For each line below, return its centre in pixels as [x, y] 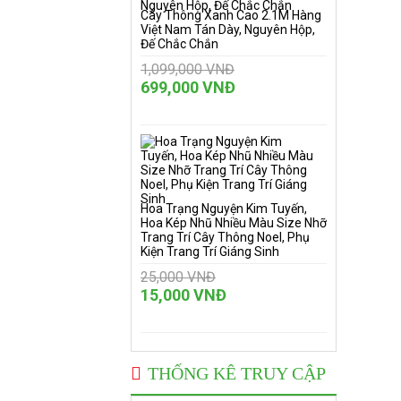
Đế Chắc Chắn [179, 44]
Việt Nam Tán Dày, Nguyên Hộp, [228, 30]
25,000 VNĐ [178, 277]
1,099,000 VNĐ [188, 69]
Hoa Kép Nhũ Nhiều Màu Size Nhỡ [234, 223]
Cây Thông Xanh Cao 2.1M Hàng [231, 15]
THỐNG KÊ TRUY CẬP [237, 373]
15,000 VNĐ [183, 295]
